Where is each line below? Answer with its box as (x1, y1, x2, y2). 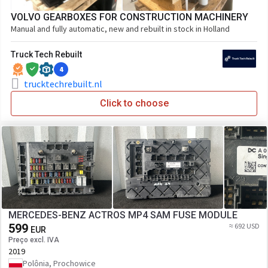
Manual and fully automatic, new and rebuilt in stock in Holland (11, 23, 230, 34)
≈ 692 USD (229, 221, 260, 230)
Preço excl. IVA (8, 236, 59, 244)
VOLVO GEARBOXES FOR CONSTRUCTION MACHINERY (11, 11, 248, 23)
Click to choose (99, 98, 169, 109)
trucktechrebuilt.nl (24, 78, 102, 90)
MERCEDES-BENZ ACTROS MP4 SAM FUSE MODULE (8, 209, 237, 221)
